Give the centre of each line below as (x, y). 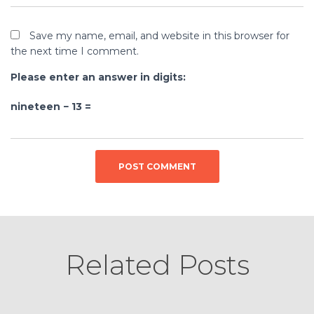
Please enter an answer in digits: (98, 77)
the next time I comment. (75, 52)
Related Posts (157, 265)
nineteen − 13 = (51, 107)
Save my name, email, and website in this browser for (159, 36)
